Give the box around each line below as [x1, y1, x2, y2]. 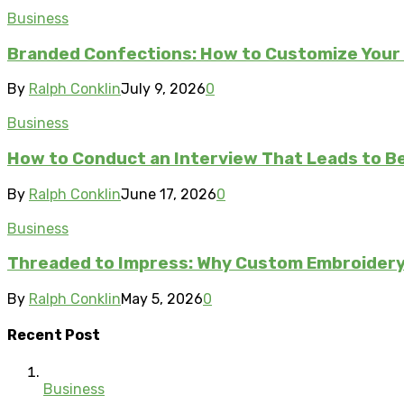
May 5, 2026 [121, 290, 203, 308]
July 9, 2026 [121, 80, 206, 98]
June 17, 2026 [121, 185, 216, 203]
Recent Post [7, 326, 100, 344]
